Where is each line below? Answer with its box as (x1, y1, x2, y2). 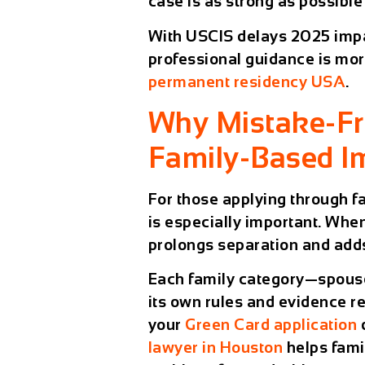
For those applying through (147, 191, 353, 209)
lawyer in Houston (147, 339, 284, 357)
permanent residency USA (147, 73, 346, 90)
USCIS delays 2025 (186, 27, 331, 45)
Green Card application (185, 316, 358, 334)
